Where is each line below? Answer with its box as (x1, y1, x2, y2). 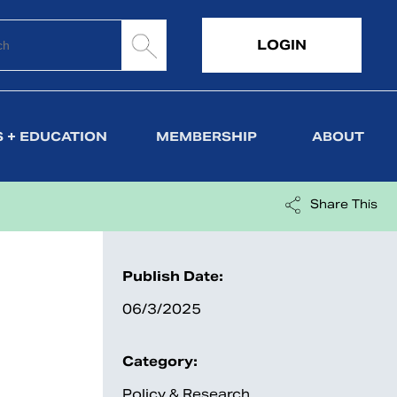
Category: (122, 353, 198, 370)
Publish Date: (122, 268, 223, 284)
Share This (310, 197, 378, 212)
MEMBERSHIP (156, 128, 258, 144)
